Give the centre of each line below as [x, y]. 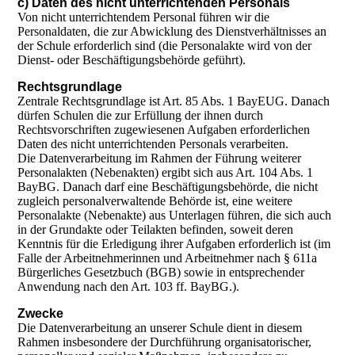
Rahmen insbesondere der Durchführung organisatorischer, [165, 342]
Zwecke [41, 314]
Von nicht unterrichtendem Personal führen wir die [144, 17]
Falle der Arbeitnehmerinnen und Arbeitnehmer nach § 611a [168, 258]
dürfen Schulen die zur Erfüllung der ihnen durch [141, 116]
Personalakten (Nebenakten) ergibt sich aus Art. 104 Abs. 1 [166, 173]
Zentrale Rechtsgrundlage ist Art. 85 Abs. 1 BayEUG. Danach [174, 101]
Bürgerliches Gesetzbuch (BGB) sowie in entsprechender [161, 273]
